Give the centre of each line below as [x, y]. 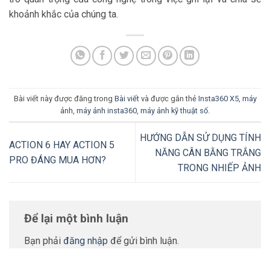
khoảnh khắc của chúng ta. [64, 14]
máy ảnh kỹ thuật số [174, 110]
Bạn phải [44, 241]
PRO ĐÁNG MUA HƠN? [58, 160]
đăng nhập [86, 241]
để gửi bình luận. [143, 241]
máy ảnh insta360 [107, 110]
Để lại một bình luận [78, 218]
